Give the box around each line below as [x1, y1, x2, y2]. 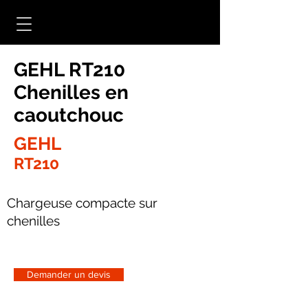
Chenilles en [14, 81, 129, 104]
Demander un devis [27, 269, 111, 280]
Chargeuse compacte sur [7, 195, 157, 210]
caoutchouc [14, 104, 124, 126]
